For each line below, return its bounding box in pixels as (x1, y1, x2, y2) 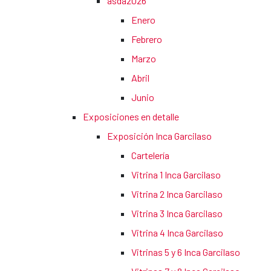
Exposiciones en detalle (83, 111, 179, 123)
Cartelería (131, 149, 169, 162)
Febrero (131, 33, 162, 45)
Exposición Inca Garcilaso (107, 130, 212, 142)
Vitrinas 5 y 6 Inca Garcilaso (131, 246, 240, 258)
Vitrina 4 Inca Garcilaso (131, 227, 223, 239)
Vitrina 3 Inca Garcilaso (131, 207, 223, 220)
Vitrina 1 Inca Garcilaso (131, 169, 221, 181)
